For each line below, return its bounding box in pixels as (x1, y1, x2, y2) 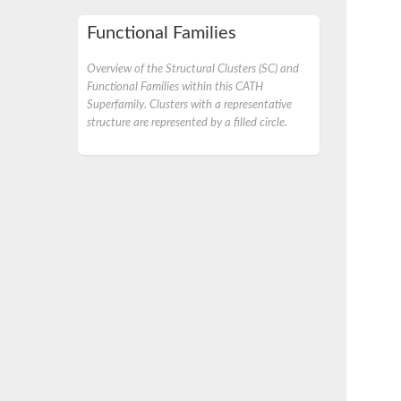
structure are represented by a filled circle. (87, 117, 287, 128)
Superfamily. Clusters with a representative (87, 99, 292, 110)
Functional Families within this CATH (87, 81, 263, 92)
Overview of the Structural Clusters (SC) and (87, 64, 299, 74)
